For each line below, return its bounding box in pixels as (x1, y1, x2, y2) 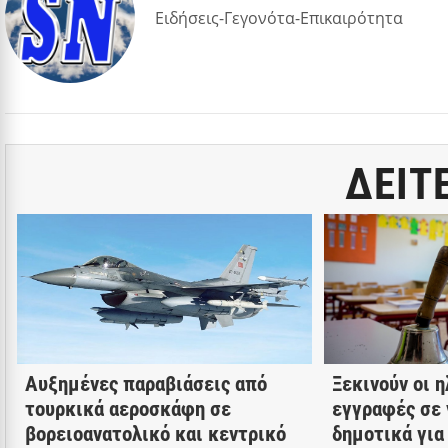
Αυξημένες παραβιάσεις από (25, 371, 267, 396)
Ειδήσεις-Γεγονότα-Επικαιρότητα (155, 6, 403, 29)
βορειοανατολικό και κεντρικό (25, 421, 286, 446)
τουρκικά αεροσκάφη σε (25, 396, 231, 421)
